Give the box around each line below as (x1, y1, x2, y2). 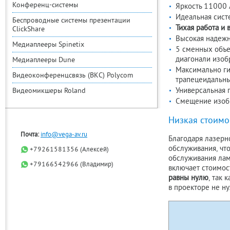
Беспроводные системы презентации (12, 16, 130, 25)
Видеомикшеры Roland (12, 87, 86, 95)
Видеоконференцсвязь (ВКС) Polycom (12, 71, 133, 80)
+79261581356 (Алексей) (28, 146, 109, 154)
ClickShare (12, 25, 45, 34)
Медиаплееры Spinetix (12, 41, 84, 49)
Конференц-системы (12, 1, 78, 10)
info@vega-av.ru (41, 131, 87, 139)
